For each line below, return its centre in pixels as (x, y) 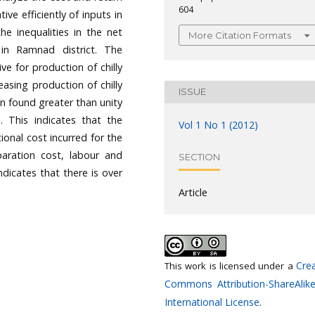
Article (193, 192)
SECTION (199, 157)
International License (212, 302)
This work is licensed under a (230, 265)
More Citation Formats (240, 35)
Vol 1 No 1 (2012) (218, 124)
